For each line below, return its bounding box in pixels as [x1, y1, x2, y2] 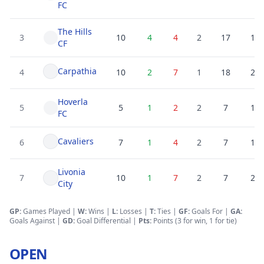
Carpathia [58, 65, 97, 77]
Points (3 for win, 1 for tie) [151, 216, 237, 226]
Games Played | [21, 206, 78, 216]
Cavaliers [58, 136, 94, 147]
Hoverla [58, 96, 88, 107]
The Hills [58, 26, 92, 37]
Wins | [87, 206, 112, 216]
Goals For [192, 206, 223, 216]
